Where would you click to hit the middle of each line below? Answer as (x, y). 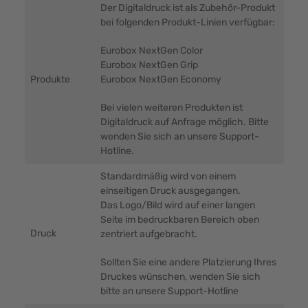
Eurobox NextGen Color (151, 51)
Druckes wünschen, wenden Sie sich (180, 277)
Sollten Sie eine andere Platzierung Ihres (188, 263)
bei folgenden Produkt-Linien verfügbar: (187, 23)
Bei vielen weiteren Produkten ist (171, 108)
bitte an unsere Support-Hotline (169, 291)
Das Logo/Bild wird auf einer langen (177, 206)
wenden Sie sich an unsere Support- (179, 137)
